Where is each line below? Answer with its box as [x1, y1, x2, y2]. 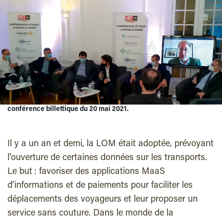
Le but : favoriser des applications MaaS [7, 167, 165, 177]
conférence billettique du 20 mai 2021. [7, 106, 129, 113]
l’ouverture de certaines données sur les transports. [7, 154, 207, 163]
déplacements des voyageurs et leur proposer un [7, 195, 198, 205]
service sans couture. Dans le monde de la [7, 209, 173, 219]
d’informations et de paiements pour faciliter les [7, 181, 193, 191]
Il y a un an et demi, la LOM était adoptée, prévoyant [7, 140, 214, 149]
